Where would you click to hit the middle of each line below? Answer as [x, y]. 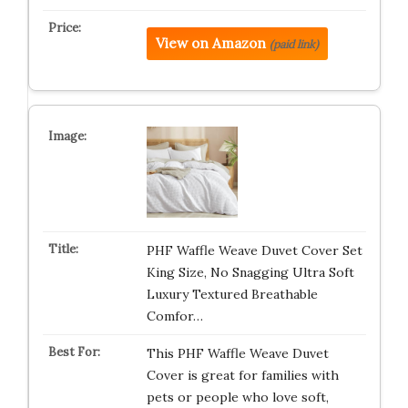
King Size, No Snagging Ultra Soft [250, 272]
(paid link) [294, 44]
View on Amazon [210, 43]
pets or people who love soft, [237, 397]
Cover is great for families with [242, 375]
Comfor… [174, 316]
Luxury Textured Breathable [232, 294]
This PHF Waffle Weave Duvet [237, 353]
